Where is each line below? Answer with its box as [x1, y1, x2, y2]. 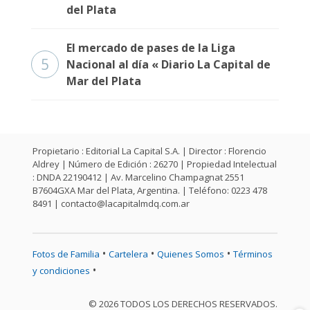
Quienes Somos [157, 248, 224, 260]
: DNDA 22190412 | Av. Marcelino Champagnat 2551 [33, 171, 244, 183]
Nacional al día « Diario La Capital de [66, 57, 271, 72]
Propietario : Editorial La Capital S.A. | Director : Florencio [33, 145, 266, 157]
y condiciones [33, 264, 90, 277]
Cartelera [109, 248, 148, 260]
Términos [233, 248, 273, 260]
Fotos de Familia [33, 248, 100, 260]
